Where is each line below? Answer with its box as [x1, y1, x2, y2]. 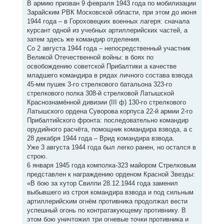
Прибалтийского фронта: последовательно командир [26, 116, 188, 124]
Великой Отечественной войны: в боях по [26, 53, 153, 61]
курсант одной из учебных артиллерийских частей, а [26, 26, 187, 34]
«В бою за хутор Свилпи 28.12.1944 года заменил [26, 179, 178, 187]
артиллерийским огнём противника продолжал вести [26, 197, 187, 205]
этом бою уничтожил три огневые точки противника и [26, 215, 188, 223]
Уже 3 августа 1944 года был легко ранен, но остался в [26, 143, 196, 151]
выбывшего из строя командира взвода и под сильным [26, 188, 193, 196]
